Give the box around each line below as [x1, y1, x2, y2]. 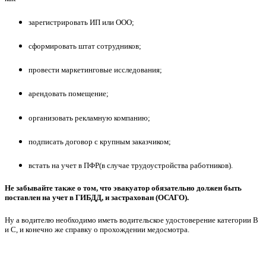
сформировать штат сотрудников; [28, 41, 141, 50]
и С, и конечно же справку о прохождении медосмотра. [5, 225, 189, 235]
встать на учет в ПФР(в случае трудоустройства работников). [28, 160, 233, 170]
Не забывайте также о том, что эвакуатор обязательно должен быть [5, 183, 242, 193]
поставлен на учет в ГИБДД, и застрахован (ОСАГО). [5, 193, 189, 202]
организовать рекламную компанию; [28, 113, 150, 122]
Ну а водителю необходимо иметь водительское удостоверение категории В [5, 216, 258, 225]
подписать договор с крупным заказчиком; [28, 137, 171, 146]
